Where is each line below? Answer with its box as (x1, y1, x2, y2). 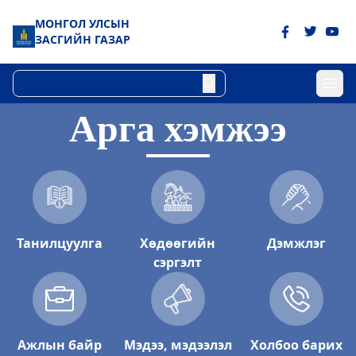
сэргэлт (153, 253, 203, 271)
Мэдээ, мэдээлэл (123, 336, 232, 354)
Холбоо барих (250, 336, 343, 354)
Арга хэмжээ (69, 107, 287, 149)
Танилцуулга (16, 234, 103, 252)
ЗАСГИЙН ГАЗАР (35, 32, 130, 47)
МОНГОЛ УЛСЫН (35, 16, 130, 31)
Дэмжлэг (267, 234, 327, 252)
